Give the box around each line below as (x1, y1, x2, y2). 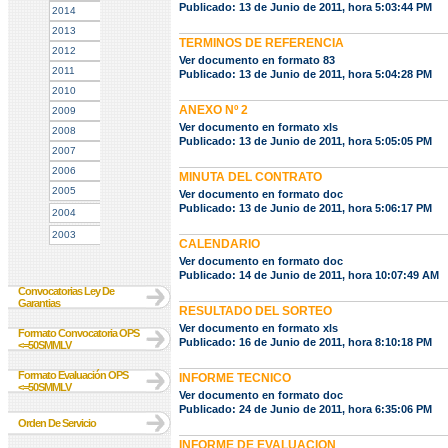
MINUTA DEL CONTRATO (179, 170, 322, 184)
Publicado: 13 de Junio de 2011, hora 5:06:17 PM (179, 202, 432, 214)
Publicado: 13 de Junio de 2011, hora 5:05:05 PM (179, 135, 432, 147)
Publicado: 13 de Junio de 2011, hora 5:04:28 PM (179, 68, 432, 80)
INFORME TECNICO (179, 371, 291, 385)
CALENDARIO (179, 237, 260, 251)
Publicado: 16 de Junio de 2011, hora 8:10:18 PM (179, 336, 432, 348)
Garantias (18, 297, 60, 309)
